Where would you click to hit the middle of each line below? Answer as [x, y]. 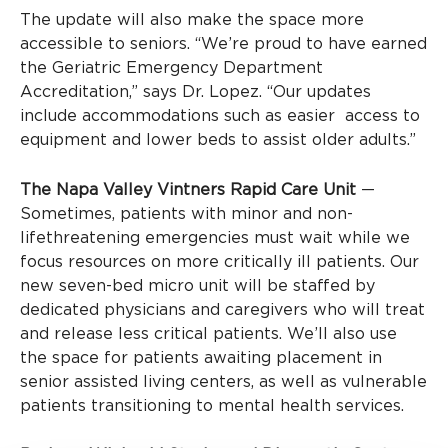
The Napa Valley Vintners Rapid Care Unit [188, 189]
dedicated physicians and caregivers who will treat [222, 309]
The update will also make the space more [192, 20]
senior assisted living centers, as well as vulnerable [223, 381]
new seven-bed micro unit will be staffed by [197, 285]
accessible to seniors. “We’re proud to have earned [223, 44]
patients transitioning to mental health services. [217, 405]
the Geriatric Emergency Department [171, 68]
